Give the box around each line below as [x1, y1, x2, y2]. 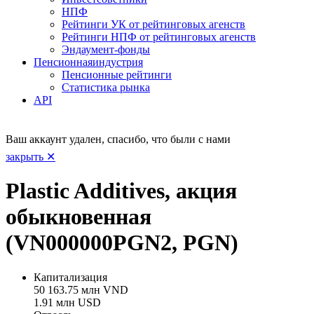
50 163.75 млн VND [34, 283, 128, 296]
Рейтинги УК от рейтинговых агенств [62, 18, 245, 30]
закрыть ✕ [6, 150, 55, 163]
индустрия [93, 55, 143, 68]
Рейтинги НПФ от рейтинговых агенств [62, 30, 256, 43]
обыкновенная [6, 204, 151, 230]
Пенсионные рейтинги [62, 68, 172, 81]
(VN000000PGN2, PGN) [6, 230, 238, 256]
